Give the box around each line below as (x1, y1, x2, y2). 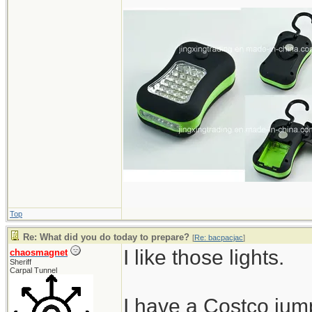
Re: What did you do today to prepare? (23, 232, 189, 242)
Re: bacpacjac (194, 233, 243, 242)
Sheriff (10, 258, 31, 266)
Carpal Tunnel (10, 266, 57, 274)
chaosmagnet (10, 247, 68, 258)
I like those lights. (123, 245, 284, 269)
